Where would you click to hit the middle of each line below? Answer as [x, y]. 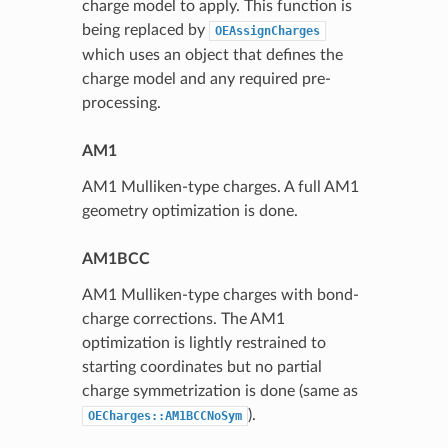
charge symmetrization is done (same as [219, 390]
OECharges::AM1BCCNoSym [164, 415]
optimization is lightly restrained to [203, 342]
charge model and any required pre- [206, 78]
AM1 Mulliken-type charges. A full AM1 [220, 186]
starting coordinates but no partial [201, 366]
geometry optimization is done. [189, 210]
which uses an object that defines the [212, 54]
